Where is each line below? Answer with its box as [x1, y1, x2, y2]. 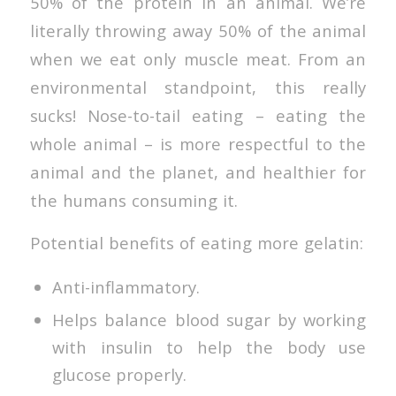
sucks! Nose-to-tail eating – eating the [29, 104, 367, 127]
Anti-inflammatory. [51, 276, 200, 299]
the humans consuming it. [29, 189, 238, 212]
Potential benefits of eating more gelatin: [29, 231, 363, 254]
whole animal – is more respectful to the [29, 133, 367, 156]
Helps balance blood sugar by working [51, 308, 367, 331]
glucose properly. [51, 363, 187, 386]
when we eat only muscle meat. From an [29, 48, 367, 71]
